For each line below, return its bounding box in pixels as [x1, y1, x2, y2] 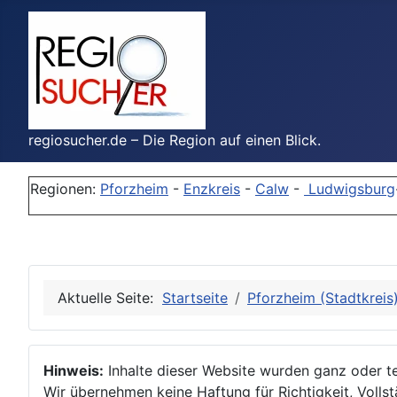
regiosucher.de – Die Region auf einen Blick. [28, 131, 321, 149]
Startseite [162, 289, 228, 307]
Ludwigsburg [304, 180, 395, 198]
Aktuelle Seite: [58, 289, 162, 307]
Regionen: [30, 180, 100, 198]
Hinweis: [43, 362, 104, 379]
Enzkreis [183, 180, 240, 198]
